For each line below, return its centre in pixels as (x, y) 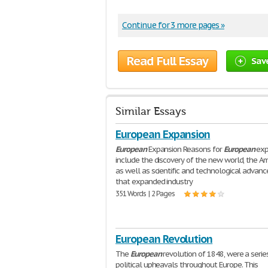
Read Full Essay (167, 61)
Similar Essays (151, 112)
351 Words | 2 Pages (145, 194)
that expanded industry (154, 182)
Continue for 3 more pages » (173, 25)
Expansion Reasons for (185, 149)
